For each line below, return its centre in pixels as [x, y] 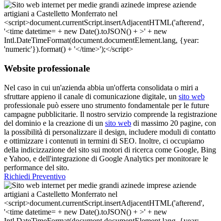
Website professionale [47, 68]
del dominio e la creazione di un [55, 123]
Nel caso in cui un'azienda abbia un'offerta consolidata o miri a [101, 87]
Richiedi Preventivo [35, 176]
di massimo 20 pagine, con [174, 123]
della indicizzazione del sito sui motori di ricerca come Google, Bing [110, 149]
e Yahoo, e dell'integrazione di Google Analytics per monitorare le [106, 158]
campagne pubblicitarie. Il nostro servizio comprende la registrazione [110, 114]
